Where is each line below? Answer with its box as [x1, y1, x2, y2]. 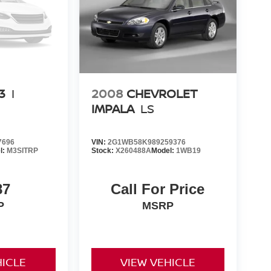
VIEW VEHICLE [120, 255, 195, 270]
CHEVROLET [126, 85, 198, 102]
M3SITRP [7, 146, 39, 155]
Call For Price [111, 181, 205, 198]
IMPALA [91, 100, 134, 117]
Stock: [91, 146, 116, 155]
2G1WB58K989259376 [107, 138, 186, 147]
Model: [151, 146, 176, 155]
